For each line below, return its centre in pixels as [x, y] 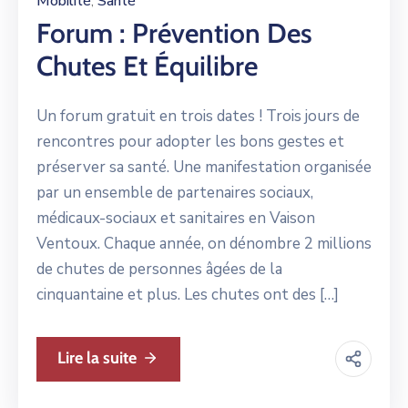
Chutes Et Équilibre [147, 66]
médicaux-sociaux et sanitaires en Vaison [176, 218]
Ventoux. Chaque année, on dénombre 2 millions [204, 243]
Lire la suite [97, 357]
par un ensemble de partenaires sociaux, [175, 192]
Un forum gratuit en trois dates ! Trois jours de [198, 116]
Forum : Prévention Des [174, 33]
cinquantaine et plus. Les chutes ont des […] [188, 294]
